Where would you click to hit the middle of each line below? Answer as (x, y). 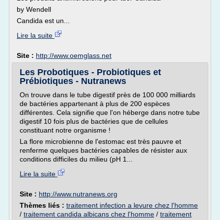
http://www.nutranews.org (78, 194)
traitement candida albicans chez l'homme (89, 214)
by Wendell (34, 9)
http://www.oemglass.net (74, 55)
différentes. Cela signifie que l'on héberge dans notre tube (110, 112)
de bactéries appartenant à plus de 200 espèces (95, 104)
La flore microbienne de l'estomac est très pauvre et (100, 141)
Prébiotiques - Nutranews (73, 81)
